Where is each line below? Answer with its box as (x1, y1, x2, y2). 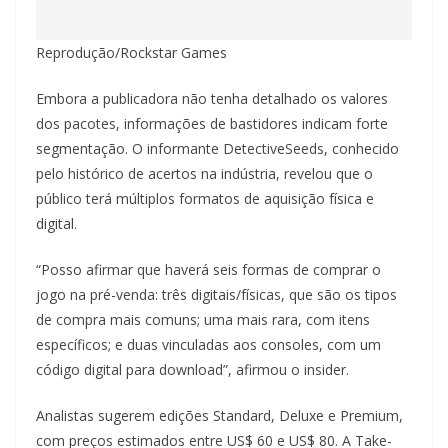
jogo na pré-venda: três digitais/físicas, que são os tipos (36, 285, 397, 305)
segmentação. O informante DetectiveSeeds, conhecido (36, 139, 399, 159)
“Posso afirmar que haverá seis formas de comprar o (36, 260, 381, 280)
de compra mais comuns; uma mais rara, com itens (36, 310, 370, 330)
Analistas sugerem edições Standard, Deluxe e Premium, (36, 406, 403, 426)
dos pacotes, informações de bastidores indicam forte (36, 114, 388, 134)
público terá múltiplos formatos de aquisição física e (36, 189, 374, 209)
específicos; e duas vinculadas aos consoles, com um (36, 335, 381, 355)
